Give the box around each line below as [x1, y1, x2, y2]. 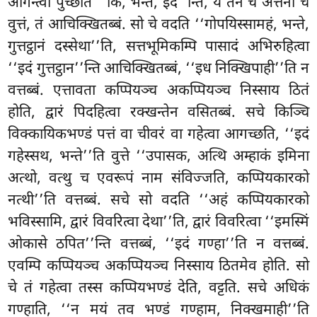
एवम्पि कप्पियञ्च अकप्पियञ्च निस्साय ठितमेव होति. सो [8, 256, 309, 277]
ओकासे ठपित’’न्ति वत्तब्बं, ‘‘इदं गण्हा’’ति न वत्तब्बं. [8, 234, 309, 255]
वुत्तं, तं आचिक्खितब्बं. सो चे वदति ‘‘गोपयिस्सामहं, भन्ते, [8, 15, 309, 35]
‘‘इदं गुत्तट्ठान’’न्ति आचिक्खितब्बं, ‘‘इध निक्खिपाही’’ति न [8, 59, 309, 79]
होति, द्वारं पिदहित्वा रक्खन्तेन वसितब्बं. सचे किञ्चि [8, 103, 309, 123]
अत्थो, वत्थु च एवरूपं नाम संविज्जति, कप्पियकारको [8, 168, 309, 189]
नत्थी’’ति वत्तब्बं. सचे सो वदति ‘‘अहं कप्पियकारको [8, 190, 309, 211]
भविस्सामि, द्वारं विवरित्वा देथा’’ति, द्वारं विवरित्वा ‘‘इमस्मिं [8, 212, 309, 233]
